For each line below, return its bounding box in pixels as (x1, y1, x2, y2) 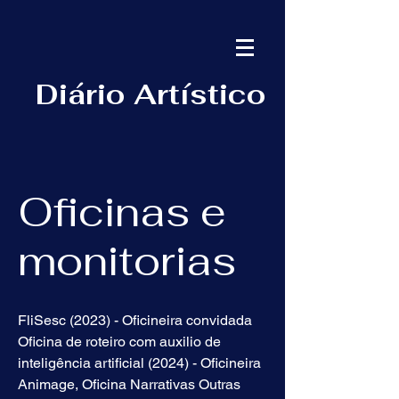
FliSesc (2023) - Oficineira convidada (18, 312, 252, 329)
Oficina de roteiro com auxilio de (18, 333, 221, 350)
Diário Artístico (36, 77, 266, 112)
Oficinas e (18, 185, 226, 238)
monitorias (18, 234, 236, 287)
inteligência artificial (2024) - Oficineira (18, 354, 261, 371)
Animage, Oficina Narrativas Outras (18, 376, 240, 393)
